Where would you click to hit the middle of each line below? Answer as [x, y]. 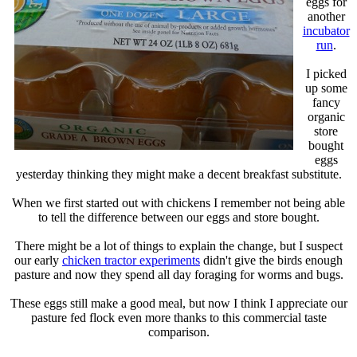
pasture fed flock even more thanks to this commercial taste [178, 317]
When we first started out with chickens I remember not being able [178, 202]
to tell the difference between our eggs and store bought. [178, 217]
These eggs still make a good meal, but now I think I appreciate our [178, 303]
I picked [326, 73]
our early [38, 260]
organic [326, 116]
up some [326, 88]
